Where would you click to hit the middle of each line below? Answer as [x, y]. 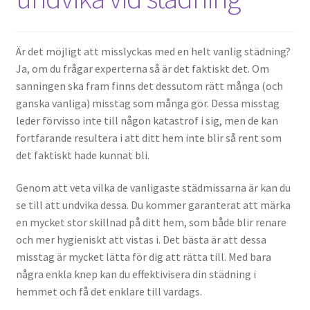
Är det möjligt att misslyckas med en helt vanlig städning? [153, 51]
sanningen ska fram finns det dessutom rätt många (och [149, 85]
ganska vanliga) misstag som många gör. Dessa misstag [147, 103]
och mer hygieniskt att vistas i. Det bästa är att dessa [141, 240]
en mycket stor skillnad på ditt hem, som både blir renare [151, 222]
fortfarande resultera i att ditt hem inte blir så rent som [148, 137]
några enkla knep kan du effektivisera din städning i [136, 274]
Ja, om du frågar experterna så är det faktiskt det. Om [142, 68]
